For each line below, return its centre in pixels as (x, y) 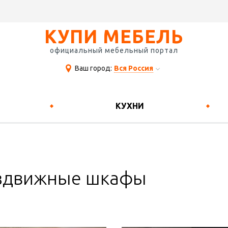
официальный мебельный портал (114, 50)
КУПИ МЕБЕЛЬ (114, 36)
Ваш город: (93, 68)
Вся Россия (134, 68)
